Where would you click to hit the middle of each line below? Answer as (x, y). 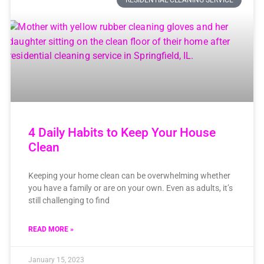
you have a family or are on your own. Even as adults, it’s (130, 188)
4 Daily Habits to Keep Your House (122, 132)
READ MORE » (51, 229)
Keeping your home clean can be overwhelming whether (129, 175)
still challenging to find (69, 200)
